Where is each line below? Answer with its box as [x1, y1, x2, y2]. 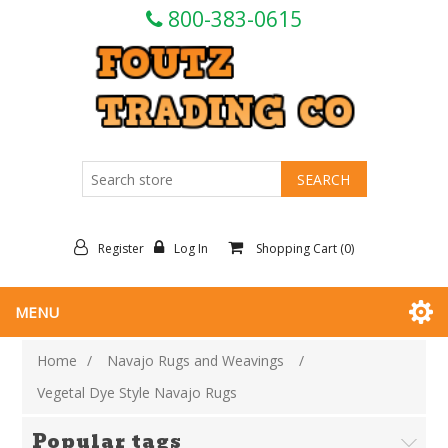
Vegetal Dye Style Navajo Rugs [37, 383, 238, 403]
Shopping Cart [256, 240, 337, 258]
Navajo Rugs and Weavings [107, 351, 285, 371]
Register [98, 240, 144, 258]
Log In [174, 240, 208, 258]
